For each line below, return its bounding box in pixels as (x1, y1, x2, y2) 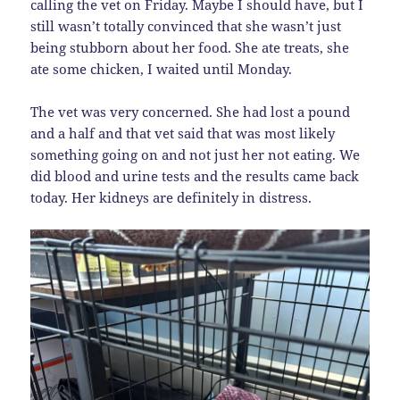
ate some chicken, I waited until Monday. (30, 60, 293, 79)
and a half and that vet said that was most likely (30, 124, 336, 143)
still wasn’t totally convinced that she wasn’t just (30, 17, 342, 36)
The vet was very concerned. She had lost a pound (30, 103, 351, 121)
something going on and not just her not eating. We (30, 146, 361, 164)
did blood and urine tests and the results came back (30, 167, 360, 186)
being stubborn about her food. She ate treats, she (30, 38, 350, 57)
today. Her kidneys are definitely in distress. (30, 188, 312, 207)
